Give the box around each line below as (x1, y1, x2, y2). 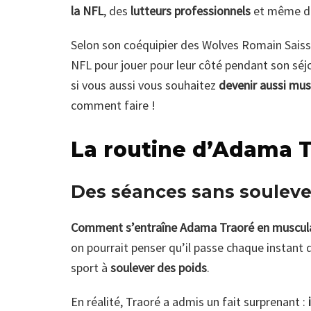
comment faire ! (71, 97, 155, 114)
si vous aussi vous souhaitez (71, 77, 219, 94)
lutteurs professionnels (131, 3, 251, 19)
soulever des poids (108, 260, 207, 276)
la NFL (71, 3, 103, 19)
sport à (71, 260, 108, 276)
